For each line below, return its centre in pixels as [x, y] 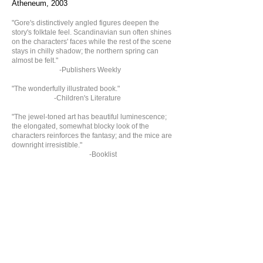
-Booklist [64, 154]
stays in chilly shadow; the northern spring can [85, 51]
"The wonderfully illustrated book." [67, 89]
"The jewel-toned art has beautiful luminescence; [89, 117]
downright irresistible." [48, 145]
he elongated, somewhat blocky [64, 126]
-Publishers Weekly [66, 70]
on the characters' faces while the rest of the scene [92, 42]
